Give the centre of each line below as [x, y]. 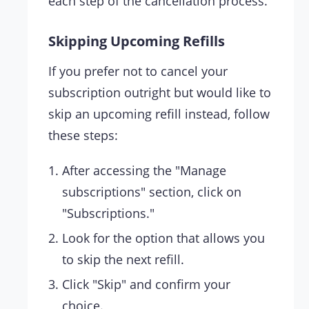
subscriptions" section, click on [152, 192]
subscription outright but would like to [160, 93]
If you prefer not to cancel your [138, 71]
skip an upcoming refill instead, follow [159, 114]
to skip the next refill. [123, 260]
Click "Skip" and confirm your [146, 285]
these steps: [83, 136]
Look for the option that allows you [163, 238]
